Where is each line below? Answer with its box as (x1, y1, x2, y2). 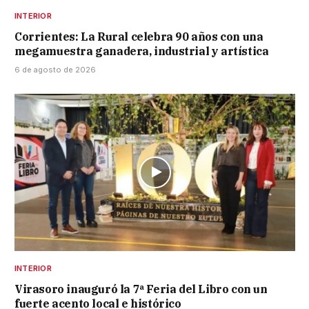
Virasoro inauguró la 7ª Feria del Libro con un (14, 282, 268, 297)
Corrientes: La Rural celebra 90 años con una (14, 29, 263, 43)
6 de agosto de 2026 (14, 64, 96, 74)
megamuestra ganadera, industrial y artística (14, 43, 269, 58)
